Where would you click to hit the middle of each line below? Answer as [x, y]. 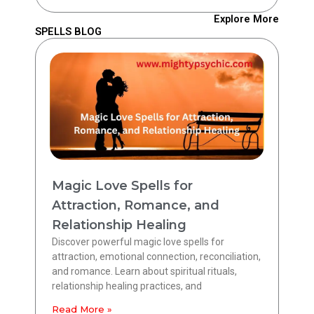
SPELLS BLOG [68, 32]
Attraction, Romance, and [136, 206]
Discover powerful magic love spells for [138, 242]
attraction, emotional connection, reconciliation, [156, 257]
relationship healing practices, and [127, 286]
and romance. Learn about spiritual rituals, [144, 272]
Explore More [246, 19]
